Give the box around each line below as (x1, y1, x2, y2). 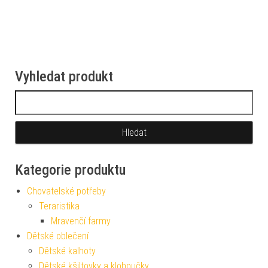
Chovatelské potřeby (27, 185, 106, 197)
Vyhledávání (14, 92, 62, 103)
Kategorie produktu (15, 162, 126, 179)
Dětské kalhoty (39, 245, 96, 257)
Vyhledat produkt (15, 68, 113, 86)
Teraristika (39, 200, 80, 212)
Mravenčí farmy (51, 215, 111, 227)
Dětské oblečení (27, 230, 89, 242)
